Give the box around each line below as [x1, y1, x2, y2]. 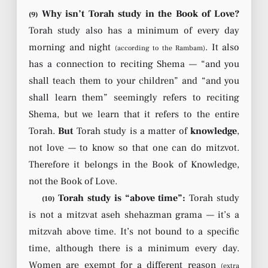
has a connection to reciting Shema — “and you [29, 57, 239, 70]
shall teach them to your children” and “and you [29, 74, 239, 87]
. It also [205, 41, 239, 53]
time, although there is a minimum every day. [29, 242, 239, 254]
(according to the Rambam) [114, 43, 205, 53]
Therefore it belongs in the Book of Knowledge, [29, 158, 239, 170]
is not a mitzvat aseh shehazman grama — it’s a [29, 208, 239, 221]
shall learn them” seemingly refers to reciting [29, 91, 239, 103]
